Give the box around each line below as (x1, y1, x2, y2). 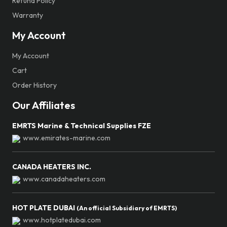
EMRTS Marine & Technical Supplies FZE (12, 121, 151, 130)
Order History (12, 81, 57, 90)
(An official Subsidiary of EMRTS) (77, 204, 177, 212)
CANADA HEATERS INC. (12, 162, 91, 171)
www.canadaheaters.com (23, 174, 105, 183)
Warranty (12, 11, 43, 20)
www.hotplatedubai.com (23, 215, 101, 224)
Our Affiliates (12, 99, 75, 111)
